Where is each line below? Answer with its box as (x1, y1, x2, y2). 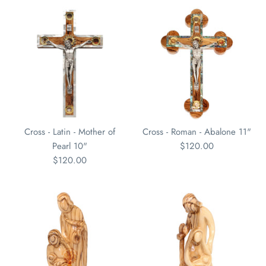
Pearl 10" (52, 140, 87, 153)
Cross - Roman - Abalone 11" (142, 125, 251, 138)
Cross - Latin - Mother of (24, 125, 115, 138)
